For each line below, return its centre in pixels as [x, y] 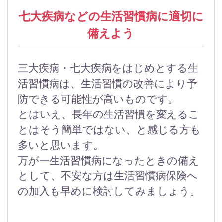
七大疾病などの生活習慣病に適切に [111, 17]
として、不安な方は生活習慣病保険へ [108, 176]
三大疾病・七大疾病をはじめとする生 [108, 69]
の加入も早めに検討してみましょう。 [109, 192]
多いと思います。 [60, 145]
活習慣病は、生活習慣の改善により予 [108, 84]
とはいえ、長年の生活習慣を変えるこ [109, 115]
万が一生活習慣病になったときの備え [108, 161]
